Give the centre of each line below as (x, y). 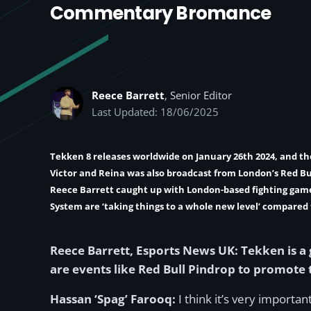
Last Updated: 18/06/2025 (155, 112)
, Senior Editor (198, 95)
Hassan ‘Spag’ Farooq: (114, 299)
